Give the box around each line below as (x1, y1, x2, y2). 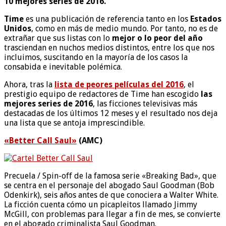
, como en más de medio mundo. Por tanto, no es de (31, 23, 218, 33)
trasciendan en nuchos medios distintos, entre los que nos (4, 42, 214, 52)
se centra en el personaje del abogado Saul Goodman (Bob (4, 180, 214, 190)
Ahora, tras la (4, 79, 54, 89)
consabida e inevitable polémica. (4, 62, 122, 72)
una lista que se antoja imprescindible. (4, 118, 145, 128)
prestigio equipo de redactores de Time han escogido (4, 89, 201, 99)
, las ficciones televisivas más (93, 98, 197, 108)
